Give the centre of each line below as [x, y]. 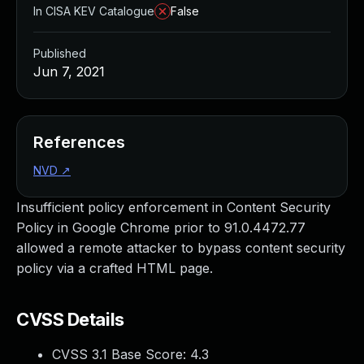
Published [60, 53]
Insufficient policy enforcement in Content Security [173, 207]
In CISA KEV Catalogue [94, 11]
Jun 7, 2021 [69, 71]
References [79, 142]
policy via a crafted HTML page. [115, 268]
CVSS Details [70, 319]
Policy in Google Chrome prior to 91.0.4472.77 [161, 227]
